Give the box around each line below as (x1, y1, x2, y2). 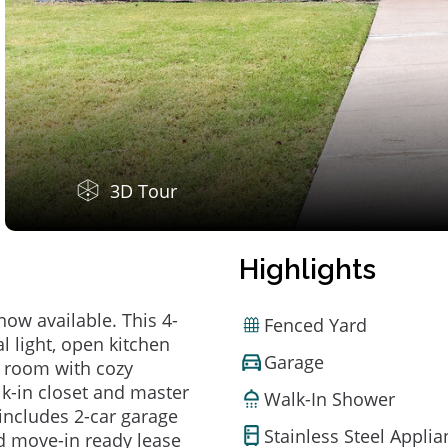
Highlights (239, 253, 376, 286)
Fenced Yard (264, 312, 367, 337)
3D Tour (110, 179, 177, 203)
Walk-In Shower (264, 386, 395, 411)
